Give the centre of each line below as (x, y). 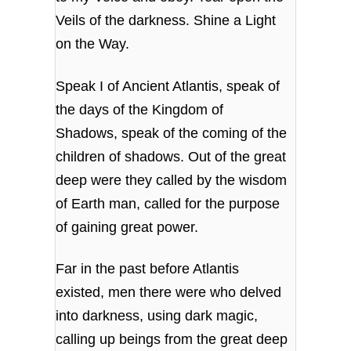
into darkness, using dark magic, (157, 316)
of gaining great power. (129, 227)
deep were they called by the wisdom (172, 180)
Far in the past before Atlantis (148, 269)
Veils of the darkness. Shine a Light (166, 21)
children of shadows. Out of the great (171, 156)
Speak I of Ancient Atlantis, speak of (168, 86)
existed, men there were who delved (169, 293)
